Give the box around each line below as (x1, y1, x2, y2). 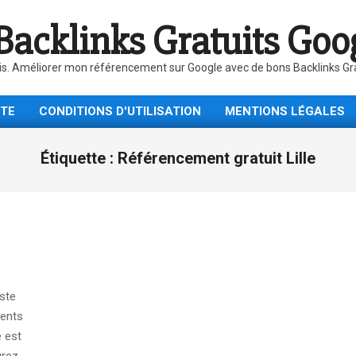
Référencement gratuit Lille (118, 149, 315, 168)
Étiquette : (41, 149, 118, 168)
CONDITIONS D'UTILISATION (39, 104, 201, 118)
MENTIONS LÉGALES (225, 104, 345, 118)
